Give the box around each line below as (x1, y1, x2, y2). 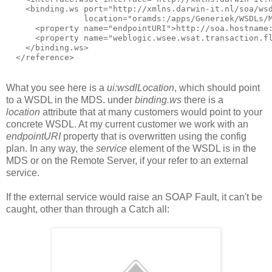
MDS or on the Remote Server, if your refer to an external (6, 155, 248, 166)
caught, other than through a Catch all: (6, 204, 169, 215)
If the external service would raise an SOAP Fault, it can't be (6, 192, 262, 203)
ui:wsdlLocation (107, 83, 174, 93)
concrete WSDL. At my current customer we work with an (6, 119, 248, 130)
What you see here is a (6, 83, 107, 93)
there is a (182, 95, 223, 106)
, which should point (174, 83, 260, 93)
